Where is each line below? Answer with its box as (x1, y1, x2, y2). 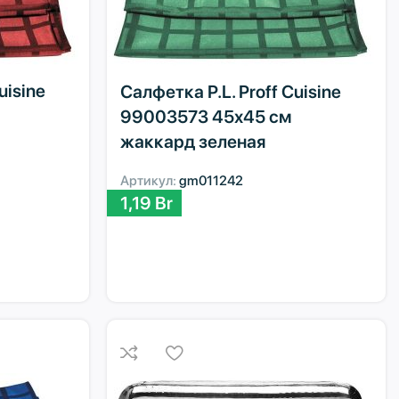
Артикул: (120, 172, 180, 189)
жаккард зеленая (120, 130, 266, 152)
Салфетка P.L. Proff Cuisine (120, 80, 342, 102)
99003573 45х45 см (120, 105, 293, 127)
